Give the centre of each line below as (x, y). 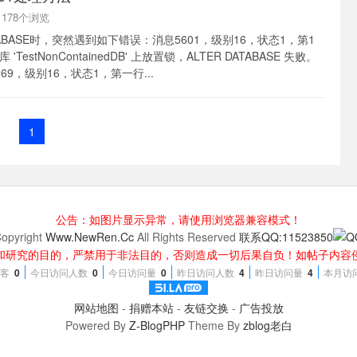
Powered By (97, 325)
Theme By (214, 325)
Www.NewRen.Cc (90, 237)
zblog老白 (267, 325)
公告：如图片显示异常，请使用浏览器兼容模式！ (178, 219)
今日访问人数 (59, 272)
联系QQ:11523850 (286, 237)
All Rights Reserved (186, 237)
